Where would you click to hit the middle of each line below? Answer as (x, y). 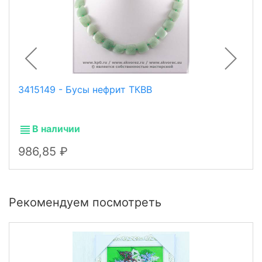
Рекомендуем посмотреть (85, 202)
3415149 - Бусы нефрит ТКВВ (85, 90)
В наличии (56, 129)
